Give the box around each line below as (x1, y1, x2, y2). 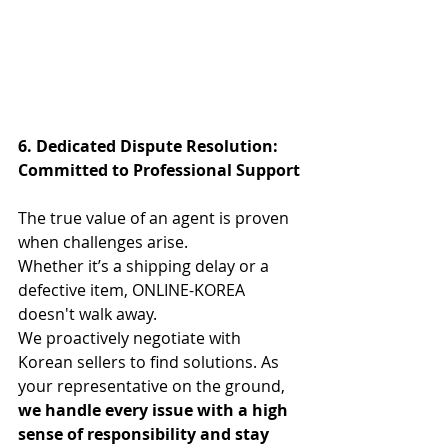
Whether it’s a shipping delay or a (18, 255, 273, 278)
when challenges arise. (18, 231, 188, 254)
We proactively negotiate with (18, 327, 245, 350)
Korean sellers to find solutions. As (18, 351, 283, 374)
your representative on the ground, (18, 375, 289, 398)
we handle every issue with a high (18, 399, 292, 422)
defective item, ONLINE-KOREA (18, 279, 249, 302)
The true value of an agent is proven (18, 207, 293, 230)
